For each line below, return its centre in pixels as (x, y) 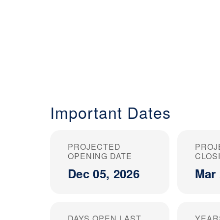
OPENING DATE (100, 156)
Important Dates (110, 112)
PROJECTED (94, 146)
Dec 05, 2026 (104, 173)
